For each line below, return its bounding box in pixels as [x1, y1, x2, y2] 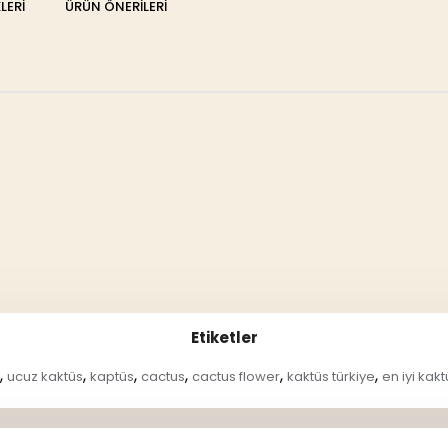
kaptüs [90, 367, 134, 386]
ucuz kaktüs [7, 367, 83, 386]
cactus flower [192, 367, 280, 386]
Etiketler [190, 327, 258, 348]
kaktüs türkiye [287, 367, 375, 386]
